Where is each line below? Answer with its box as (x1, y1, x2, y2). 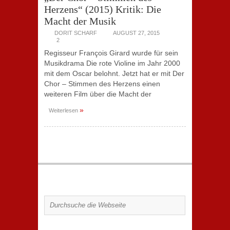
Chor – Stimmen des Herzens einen (44, 80, 160, 88)
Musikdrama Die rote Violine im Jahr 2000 (44, 59, 180, 67)
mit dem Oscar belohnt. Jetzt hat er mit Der (44, 69, 184, 78)
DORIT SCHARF (54, 30, 97, 36)
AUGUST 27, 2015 (113, 30, 160, 36)
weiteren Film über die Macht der (44, 90, 151, 98)
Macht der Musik (44, 15, 116, 27)
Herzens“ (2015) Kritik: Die (44, 4, 161, 15)
